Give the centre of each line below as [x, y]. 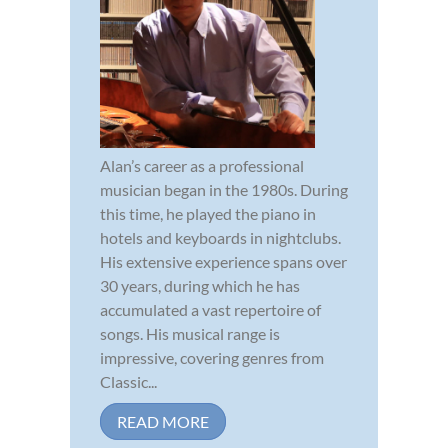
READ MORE [163, 421]
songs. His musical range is [190, 333]
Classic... [128, 381]
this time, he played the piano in [208, 213]
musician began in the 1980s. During [224, 189]
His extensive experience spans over [223, 261]
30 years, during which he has [200, 285]
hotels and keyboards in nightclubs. [220, 237]
